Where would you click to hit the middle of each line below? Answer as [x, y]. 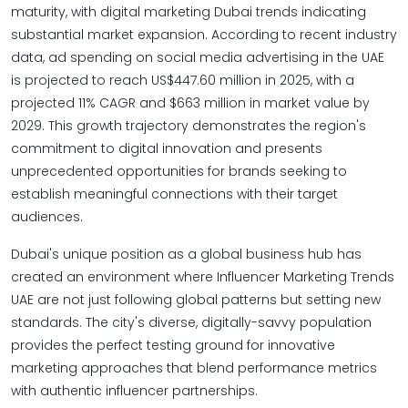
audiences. [47, 217]
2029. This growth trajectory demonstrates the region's [189, 126]
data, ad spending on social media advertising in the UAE [198, 57]
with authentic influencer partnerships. [134, 391]
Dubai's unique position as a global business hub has [186, 254]
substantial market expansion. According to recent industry [204, 35]
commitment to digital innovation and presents [167, 148]
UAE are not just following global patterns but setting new [196, 300]
